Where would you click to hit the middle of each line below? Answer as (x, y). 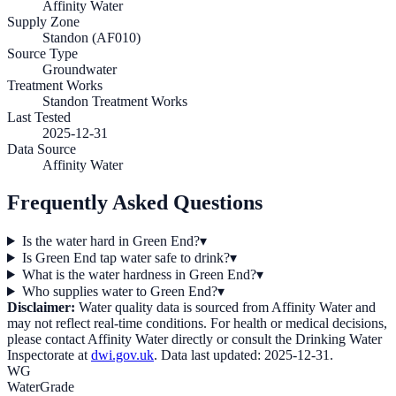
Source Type (42, 54)
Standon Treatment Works (115, 102)
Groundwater (80, 70)
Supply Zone (43, 22)
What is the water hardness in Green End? (139, 274)
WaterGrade (41, 386)
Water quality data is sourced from (172, 307)
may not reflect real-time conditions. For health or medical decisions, (197, 323)
